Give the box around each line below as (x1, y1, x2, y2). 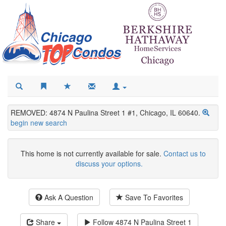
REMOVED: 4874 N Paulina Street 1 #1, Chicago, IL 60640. (11, 107, 200, 118)
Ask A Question (42, 192, 93, 203)
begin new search (11, 118, 67, 128)
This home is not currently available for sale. (20, 148, 163, 159)
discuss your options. (76, 158, 143, 169)
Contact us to (163, 148, 206, 159)
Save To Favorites (123, 192, 183, 203)
